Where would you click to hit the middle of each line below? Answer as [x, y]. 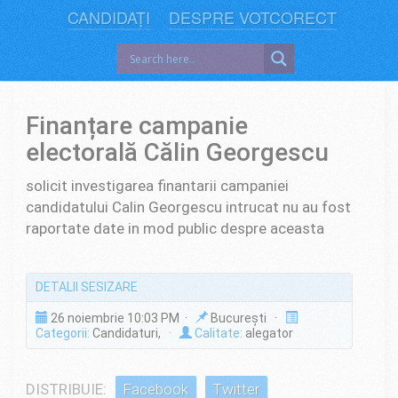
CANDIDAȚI [109, 17]
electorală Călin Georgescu [177, 152]
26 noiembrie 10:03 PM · [121, 318]
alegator [267, 333]
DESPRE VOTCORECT [252, 17]
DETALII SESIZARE [86, 287]
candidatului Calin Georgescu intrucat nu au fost [188, 207]
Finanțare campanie [137, 125]
